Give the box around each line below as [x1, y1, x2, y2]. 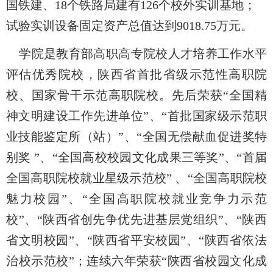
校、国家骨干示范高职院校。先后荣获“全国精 [6, 88, 267, 102]
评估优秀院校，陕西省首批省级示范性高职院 [6, 68, 267, 82]
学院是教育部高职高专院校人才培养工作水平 [19, 47, 268, 61]
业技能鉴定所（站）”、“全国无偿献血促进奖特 [6, 130, 267, 144]
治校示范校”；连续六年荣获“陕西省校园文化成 [6, 254, 267, 268]
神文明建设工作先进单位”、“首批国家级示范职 [6, 109, 267, 123]
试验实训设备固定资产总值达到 [6, 19, 177, 33]
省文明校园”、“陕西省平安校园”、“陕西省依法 [6, 233, 267, 247]
